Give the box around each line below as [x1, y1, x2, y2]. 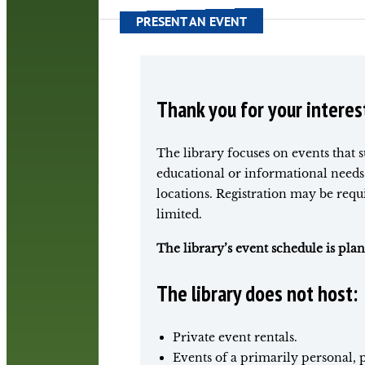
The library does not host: [156, 279, 358, 307]
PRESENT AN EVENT [136, 13, 247, 29]
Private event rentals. [172, 329, 297, 345]
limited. [156, 206, 202, 222]
